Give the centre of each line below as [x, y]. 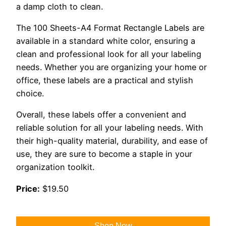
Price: [28, 188]
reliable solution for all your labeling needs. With [110, 128]
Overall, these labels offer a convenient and [101, 115]
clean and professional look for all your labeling [109, 54]
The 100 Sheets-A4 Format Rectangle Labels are [110, 28]
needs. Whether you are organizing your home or [111, 67]
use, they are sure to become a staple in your [104, 154]
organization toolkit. [55, 167]
